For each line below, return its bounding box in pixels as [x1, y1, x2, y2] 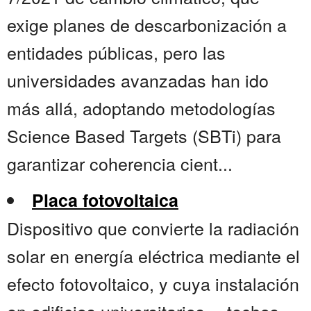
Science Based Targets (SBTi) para [7, 123, 281, 149]
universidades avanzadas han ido [7, 67, 269, 93]
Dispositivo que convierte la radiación [7, 215, 299, 241]
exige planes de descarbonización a [7, 12, 287, 37]
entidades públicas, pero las [7, 40, 226, 65]
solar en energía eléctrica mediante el [7, 243, 300, 269]
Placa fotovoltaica [32, 187, 178, 213]
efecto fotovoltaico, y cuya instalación [7, 271, 299, 296]
